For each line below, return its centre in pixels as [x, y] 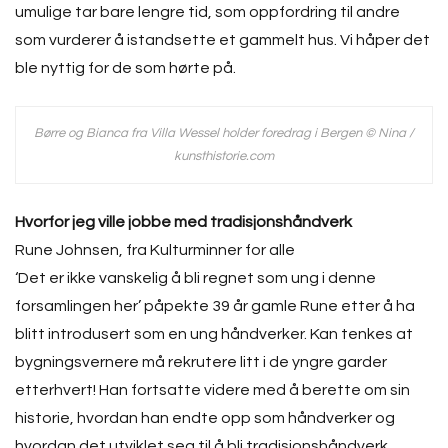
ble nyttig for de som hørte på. [125, 68]
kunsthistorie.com [224, 156]
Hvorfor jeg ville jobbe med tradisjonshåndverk [183, 222]
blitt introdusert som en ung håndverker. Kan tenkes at [214, 334]
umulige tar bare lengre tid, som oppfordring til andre [207, 12]
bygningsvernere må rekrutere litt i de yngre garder [201, 362]
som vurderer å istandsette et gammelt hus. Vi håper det [222, 40]
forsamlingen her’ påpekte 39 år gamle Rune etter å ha [215, 306]
